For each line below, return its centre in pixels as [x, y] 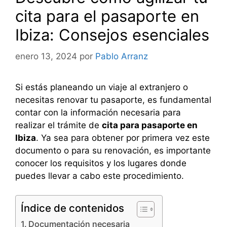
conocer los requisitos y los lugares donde [101, 163]
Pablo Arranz [122, 56]
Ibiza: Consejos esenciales [112, 35]
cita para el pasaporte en [107, 16]
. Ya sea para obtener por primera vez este [123, 138]
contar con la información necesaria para [98, 112]
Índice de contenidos [72, 208]
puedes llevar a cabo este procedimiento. [100, 176]
